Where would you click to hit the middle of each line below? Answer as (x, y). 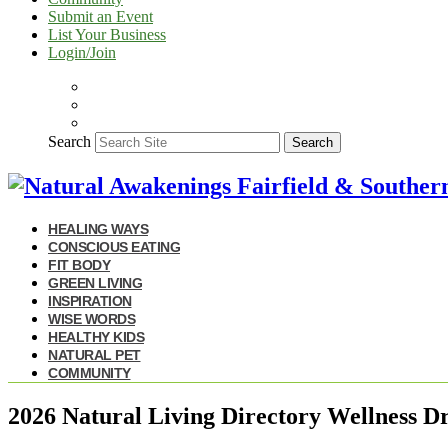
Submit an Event (100, 16)
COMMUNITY (89, 372)
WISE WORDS (91, 318)
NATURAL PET (94, 354)
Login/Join (82, 52)
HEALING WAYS (98, 228)
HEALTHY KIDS (96, 336)
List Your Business (107, 34)
